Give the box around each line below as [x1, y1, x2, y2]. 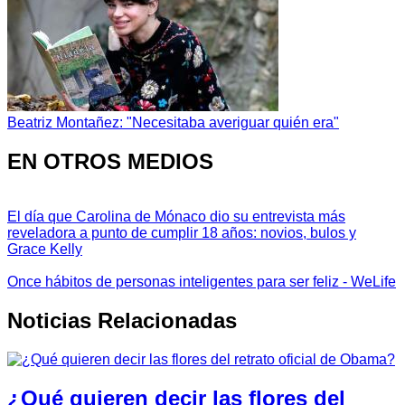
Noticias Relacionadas [7, 307, 237, 333]
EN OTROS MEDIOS [7, 149, 213, 174]
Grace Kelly [7, 240, 82, 257]
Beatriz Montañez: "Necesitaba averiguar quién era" [7, 115, 339, 131]
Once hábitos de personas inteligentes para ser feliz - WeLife [7, 273, 396, 289]
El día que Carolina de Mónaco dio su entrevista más [7, 208, 345, 224]
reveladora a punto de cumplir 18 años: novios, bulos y [7, 224, 356, 240]
